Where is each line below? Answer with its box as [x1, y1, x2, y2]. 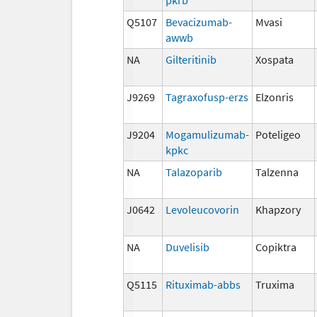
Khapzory [255, 202, 301, 217]
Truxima [255, 277, 294, 292]
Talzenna [255, 164, 299, 179]
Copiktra [255, 239, 296, 254]
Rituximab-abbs [166, 277, 241, 292]
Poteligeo [255, 127, 301, 142]
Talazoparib [166, 164, 222, 179]
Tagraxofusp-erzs [166, 89, 248, 104]
